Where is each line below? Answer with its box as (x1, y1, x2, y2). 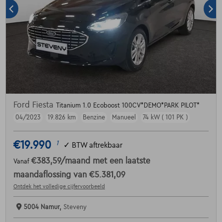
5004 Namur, (23, 204, 63, 211)
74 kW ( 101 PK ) (142, 114, 188, 121)
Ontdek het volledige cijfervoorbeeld (13, 183, 105, 190)
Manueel (111, 114, 136, 121)
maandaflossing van (13, 170, 89, 180)
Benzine (82, 114, 105, 121)
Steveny (63, 204, 87, 211)
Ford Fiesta (13, 101, 56, 110)
